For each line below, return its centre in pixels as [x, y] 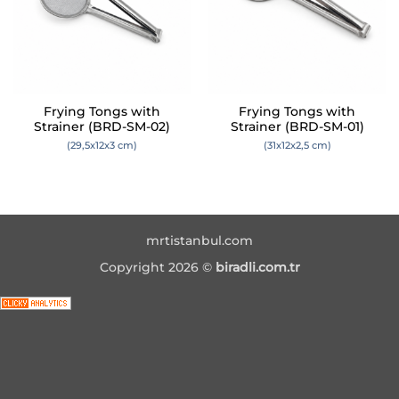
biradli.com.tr [257, 268]
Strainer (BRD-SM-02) [102, 127]
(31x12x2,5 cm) [297, 145]
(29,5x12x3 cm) [102, 145]
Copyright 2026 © [157, 268]
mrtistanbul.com [199, 240]
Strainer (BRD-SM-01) [297, 127]
